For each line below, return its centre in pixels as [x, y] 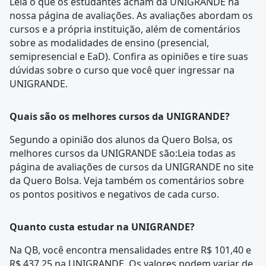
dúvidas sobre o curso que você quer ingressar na [122, 70]
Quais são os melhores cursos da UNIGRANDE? [120, 116]
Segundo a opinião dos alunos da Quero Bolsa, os [121, 140]
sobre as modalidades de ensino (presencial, [109, 43]
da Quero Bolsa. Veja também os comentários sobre [127, 180]
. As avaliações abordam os [192, 15]
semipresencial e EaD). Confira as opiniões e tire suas [129, 56]
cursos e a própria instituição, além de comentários [125, 29]
